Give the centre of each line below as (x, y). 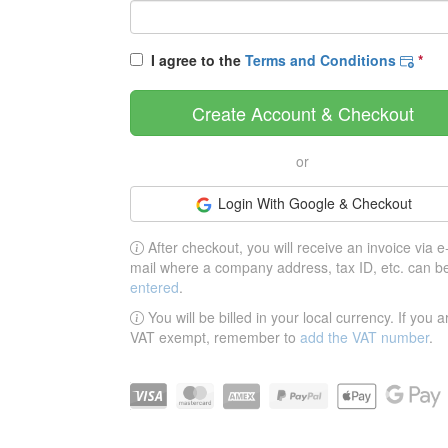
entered (154, 287)
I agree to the (194, 60)
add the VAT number (364, 337)
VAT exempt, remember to (215, 337)
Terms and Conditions (322, 60)
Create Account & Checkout (302, 113)
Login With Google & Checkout (314, 203)
